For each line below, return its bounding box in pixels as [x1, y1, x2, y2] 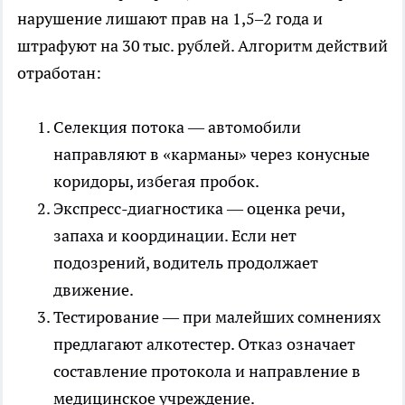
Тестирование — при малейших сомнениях [53, 306, 381, 327]
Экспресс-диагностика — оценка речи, [53, 197, 344, 219]
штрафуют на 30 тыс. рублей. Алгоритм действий [17, 34, 388, 56]
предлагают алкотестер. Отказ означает [53, 333, 355, 354]
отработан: [17, 61, 101, 83]
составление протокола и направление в [53, 360, 361, 381]
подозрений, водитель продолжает [53, 251, 318, 273]
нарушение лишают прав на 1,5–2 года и [17, 7, 323, 29]
